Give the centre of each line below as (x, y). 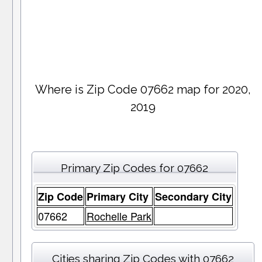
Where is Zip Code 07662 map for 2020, (143, 90)
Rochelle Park (119, 216)
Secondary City (193, 197)
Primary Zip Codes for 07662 (135, 168)
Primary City (117, 197)
